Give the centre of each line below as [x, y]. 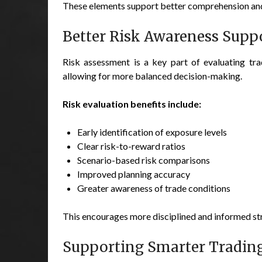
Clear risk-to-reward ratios [131, 146]
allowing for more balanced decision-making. [152, 75]
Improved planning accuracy [134, 174]
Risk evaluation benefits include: [132, 104]
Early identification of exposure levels [152, 132]
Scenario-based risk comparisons [144, 160]
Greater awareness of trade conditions [154, 188]
